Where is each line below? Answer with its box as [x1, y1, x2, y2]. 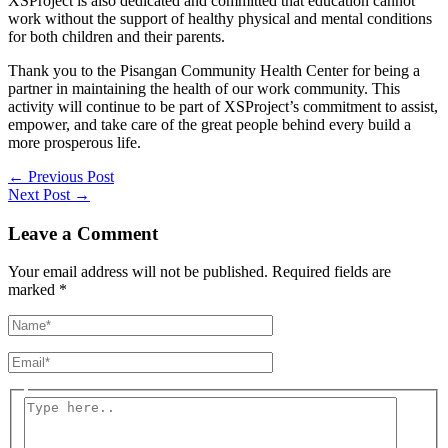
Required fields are [272, 263, 391, 281]
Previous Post [24, 167, 114, 185]
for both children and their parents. [8, 27, 225, 45]
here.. [23, 413, 58, 431]
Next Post [8, 185, 74, 203]
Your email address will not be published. [8, 263, 268, 281]
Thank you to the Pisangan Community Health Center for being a [8, 61, 420, 79]
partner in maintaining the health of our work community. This [8, 79, 400, 97]
